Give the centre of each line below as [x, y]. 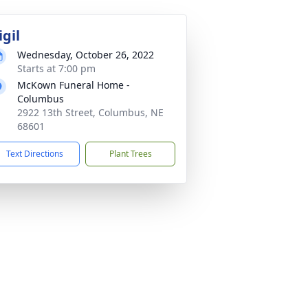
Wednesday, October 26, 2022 [86, 55]
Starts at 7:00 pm [56, 68]
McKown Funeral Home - [74, 85]
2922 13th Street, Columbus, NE [90, 112]
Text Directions [35, 154]
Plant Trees [130, 154]
